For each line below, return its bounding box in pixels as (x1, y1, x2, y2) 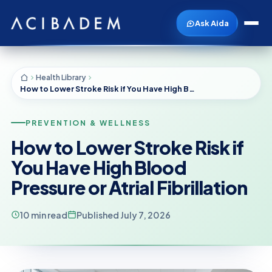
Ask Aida (194, 18, 229, 28)
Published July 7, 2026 (76, 209, 171, 220)
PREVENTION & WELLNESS (25, 118, 151, 127)
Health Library (36, 72, 86, 82)
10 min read (20, 209, 67, 220)
